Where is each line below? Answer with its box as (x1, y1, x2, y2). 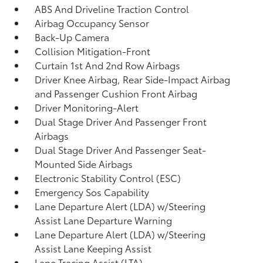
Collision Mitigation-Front (35, 44, 151, 58)
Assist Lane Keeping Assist (35, 241, 152, 255)
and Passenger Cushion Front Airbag (35, 86, 198, 100)
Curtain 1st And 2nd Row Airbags (35, 58, 181, 72)
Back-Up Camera (35, 30, 110, 43)
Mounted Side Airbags (35, 157, 133, 170)
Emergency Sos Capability (35, 185, 150, 198)
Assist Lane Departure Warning (35, 213, 173, 227)
